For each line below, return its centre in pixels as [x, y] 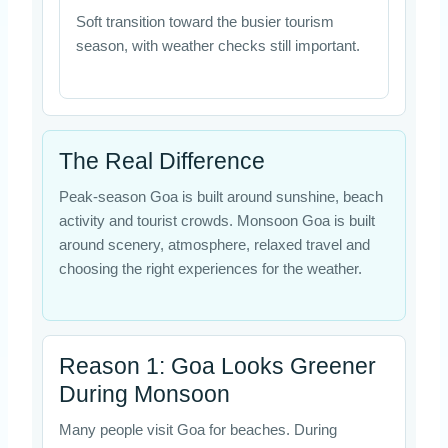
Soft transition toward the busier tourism [204, 22]
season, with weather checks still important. [217, 46]
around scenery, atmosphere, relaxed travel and [214, 244]
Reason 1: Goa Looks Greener [217, 365]
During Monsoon [144, 393]
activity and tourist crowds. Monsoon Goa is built [216, 220]
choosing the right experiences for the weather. [210, 268]
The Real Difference [161, 160]
